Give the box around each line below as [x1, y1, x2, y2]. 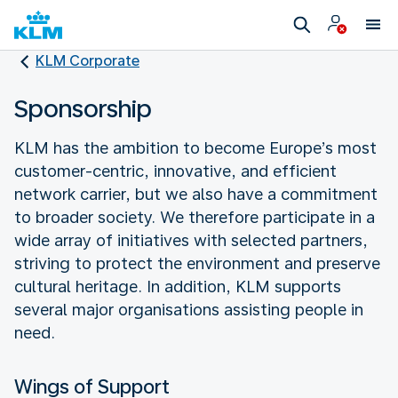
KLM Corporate [36, 52, 139, 69]
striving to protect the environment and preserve [14, 253, 380, 273]
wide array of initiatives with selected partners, [14, 230, 368, 250]
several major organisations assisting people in [14, 299, 363, 319]
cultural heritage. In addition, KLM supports [14, 276, 341, 296]
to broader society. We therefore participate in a [14, 207, 375, 227]
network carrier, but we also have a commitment [14, 184, 378, 203]
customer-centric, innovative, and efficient [14, 161, 337, 180]
